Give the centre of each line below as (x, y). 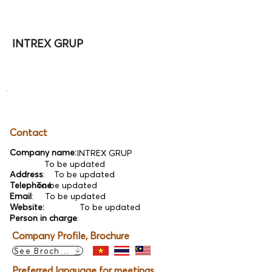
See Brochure (44, 251)
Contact (29, 132)
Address (26, 174)
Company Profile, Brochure (71, 236)
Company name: (43, 152)
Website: (27, 207)
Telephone (31, 185)
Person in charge (43, 218)
